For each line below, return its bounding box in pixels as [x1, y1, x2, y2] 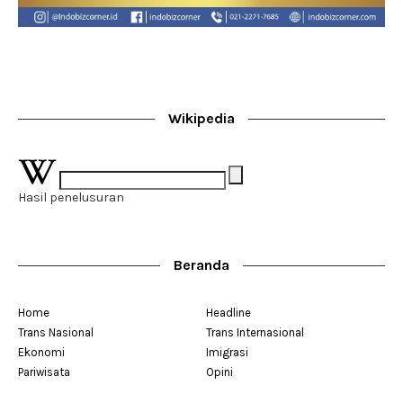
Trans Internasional [206, 326, 304, 340]
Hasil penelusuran [18, 190, 124, 206]
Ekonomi [18, 345, 65, 360]
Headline [206, 306, 251, 320]
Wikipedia [168, 110, 235, 128]
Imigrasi [206, 345, 248, 360]
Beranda [174, 256, 229, 274]
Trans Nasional [18, 326, 94, 340]
